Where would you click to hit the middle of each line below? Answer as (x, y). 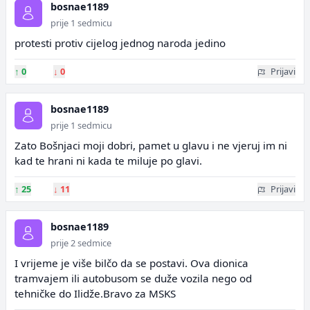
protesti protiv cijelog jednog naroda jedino (120, 43)
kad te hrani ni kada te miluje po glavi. (108, 161)
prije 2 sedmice (81, 243)
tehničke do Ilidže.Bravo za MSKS (95, 293)
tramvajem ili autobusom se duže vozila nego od (133, 278)
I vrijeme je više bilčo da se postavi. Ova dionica (131, 263)
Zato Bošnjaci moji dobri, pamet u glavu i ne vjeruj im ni (151, 145)
